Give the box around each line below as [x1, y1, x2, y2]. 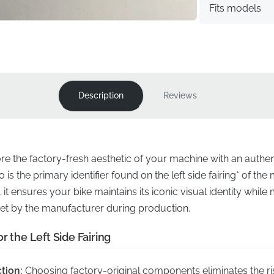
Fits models [209, 2, 262, 14]
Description [78, 91, 124, 100]
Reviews [163, 91, 197, 100]
